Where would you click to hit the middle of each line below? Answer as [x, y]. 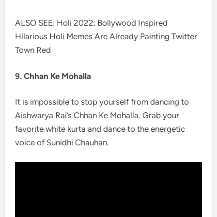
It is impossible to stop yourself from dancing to [102, 102]
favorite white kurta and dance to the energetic [100, 129]
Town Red [33, 50]
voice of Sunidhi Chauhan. [62, 142]
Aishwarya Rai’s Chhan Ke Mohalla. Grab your [97, 115]
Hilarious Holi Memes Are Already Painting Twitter [106, 36]
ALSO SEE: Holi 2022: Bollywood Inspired [92, 23]
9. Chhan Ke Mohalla [53, 76]
